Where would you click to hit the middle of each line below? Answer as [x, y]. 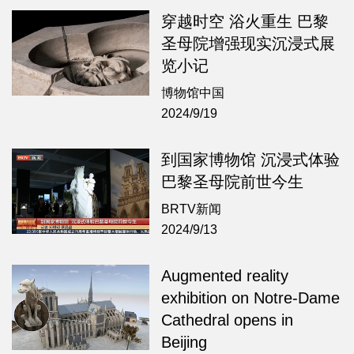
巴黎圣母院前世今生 [233, 182]
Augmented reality [225, 276]
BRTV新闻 [192, 209]
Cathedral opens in [228, 320]
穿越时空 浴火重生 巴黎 [245, 22]
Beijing [185, 343]
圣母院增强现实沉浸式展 [249, 44]
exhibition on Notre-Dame [251, 298]
